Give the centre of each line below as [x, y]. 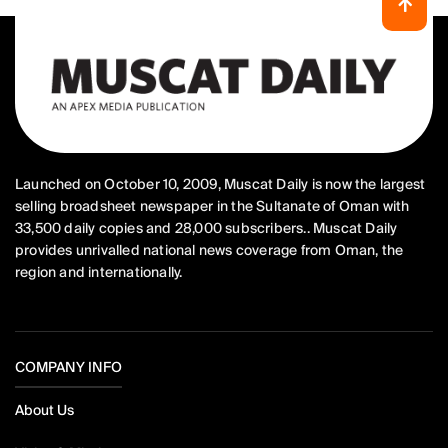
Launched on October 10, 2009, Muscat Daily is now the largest [220, 184]
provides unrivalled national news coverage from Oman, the [209, 250]
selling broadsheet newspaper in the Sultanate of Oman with [212, 206]
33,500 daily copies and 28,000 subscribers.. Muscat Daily [206, 228]
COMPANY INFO [68, 367]
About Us [44, 410]
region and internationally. [99, 272]
